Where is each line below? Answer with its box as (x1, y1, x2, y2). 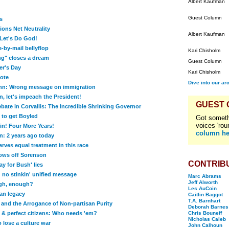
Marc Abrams (188, 173, 221, 179)
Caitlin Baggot (188, 192, 223, 197)
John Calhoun (188, 222, 222, 228)
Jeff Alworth (188, 179, 218, 185)
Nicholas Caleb (188, 216, 226, 222)
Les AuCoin (188, 186, 217, 191)
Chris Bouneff (188, 210, 222, 216)
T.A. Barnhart (188, 198, 220, 203)
